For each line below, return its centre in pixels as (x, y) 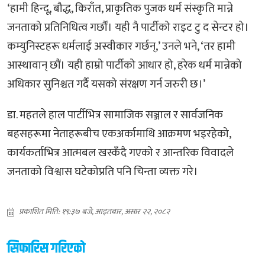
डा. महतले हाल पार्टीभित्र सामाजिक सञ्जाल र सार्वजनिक (115, 115)
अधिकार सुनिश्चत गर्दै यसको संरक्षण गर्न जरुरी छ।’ (106, 84)
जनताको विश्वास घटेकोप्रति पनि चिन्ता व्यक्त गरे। (104, 172)
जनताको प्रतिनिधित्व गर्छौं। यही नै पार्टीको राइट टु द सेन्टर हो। (128, 27)
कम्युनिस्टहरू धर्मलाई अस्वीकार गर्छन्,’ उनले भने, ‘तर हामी (121, 46)
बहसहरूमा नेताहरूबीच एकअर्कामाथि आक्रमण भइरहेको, (119, 134)
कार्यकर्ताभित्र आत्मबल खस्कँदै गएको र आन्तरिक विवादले (120, 153)
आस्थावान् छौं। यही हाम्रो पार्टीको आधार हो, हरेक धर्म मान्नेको (125, 65)
